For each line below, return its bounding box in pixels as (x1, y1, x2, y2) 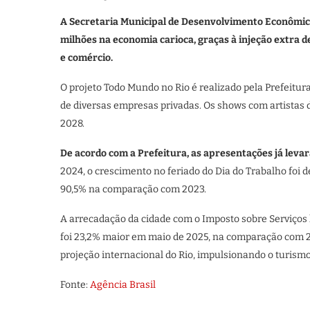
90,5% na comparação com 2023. (60, 183, 206, 195)
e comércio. (60, 51, 113, 64)
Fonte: (60, 278, 90, 291)
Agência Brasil (90, 278, 156, 291)
